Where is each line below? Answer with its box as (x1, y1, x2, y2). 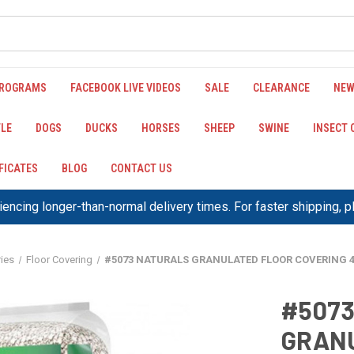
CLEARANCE (253, 81, 310, 94)
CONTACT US (111, 162, 172, 175)
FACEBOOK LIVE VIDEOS (70, 81, 181, 94)
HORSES (141, 122, 180, 134)
